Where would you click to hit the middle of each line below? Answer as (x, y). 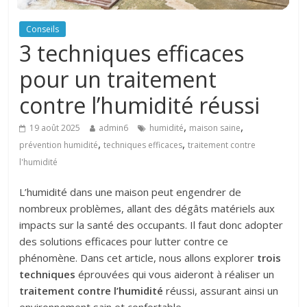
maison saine (215, 128)
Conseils (43, 29)
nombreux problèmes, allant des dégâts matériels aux (147, 208)
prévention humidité (59, 145)
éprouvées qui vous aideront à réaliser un (175, 274)
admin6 (114, 128)
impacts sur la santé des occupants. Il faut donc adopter (151, 225)
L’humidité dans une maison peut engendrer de (131, 192)
